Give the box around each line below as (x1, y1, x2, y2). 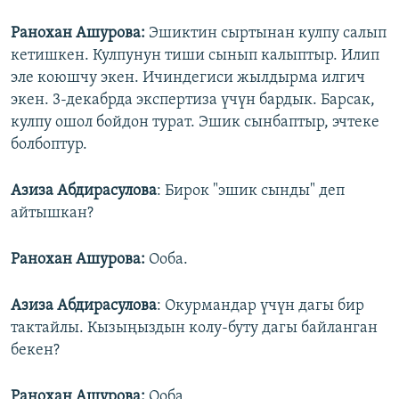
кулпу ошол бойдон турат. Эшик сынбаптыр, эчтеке (11, 113, 379, 131)
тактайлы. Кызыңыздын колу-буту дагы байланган (11, 319, 378, 337)
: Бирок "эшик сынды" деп (157, 182, 345, 199)
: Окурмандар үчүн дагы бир (157, 297, 364, 314)
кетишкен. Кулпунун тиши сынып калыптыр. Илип (11, 46, 379, 64)
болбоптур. (11, 135, 87, 153)
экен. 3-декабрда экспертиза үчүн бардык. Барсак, (11, 91, 375, 109)
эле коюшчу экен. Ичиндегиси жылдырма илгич (11, 69, 365, 86)
